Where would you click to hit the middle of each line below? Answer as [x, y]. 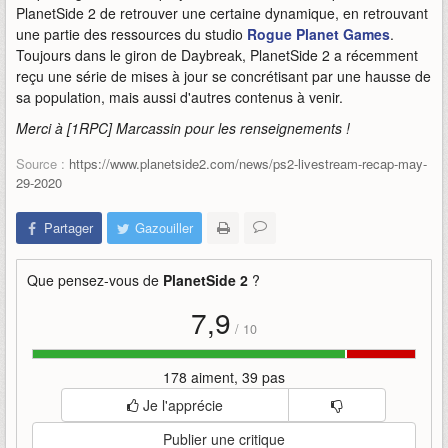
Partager [68, 227]
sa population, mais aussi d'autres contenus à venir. [179, 97]
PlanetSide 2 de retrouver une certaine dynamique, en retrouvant [222, 13]
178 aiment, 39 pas [224, 377]
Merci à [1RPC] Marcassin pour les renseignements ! [183, 128]
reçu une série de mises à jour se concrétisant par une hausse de [223, 76]
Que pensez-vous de [95, 280]
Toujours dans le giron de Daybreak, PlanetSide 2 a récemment [217, 55]
